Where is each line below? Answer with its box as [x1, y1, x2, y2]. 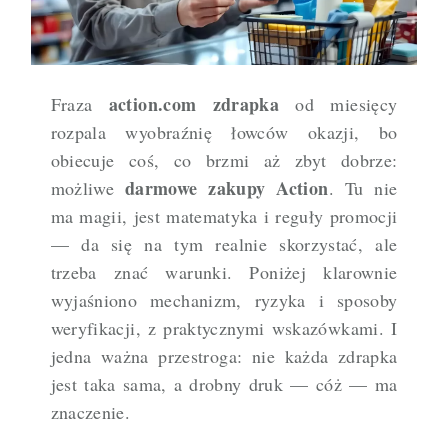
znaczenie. [50, 400, 131, 425]
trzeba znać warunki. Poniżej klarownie [50, 260, 398, 285]
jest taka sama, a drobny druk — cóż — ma [50, 372, 398, 397]
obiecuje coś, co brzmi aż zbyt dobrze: [50, 148, 398, 173]
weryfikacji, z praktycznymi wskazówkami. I [50, 316, 398, 341]
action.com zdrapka [108, 91, 280, 118]
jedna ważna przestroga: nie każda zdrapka [50, 344, 398, 369]
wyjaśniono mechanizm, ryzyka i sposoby [50, 288, 398, 313]
